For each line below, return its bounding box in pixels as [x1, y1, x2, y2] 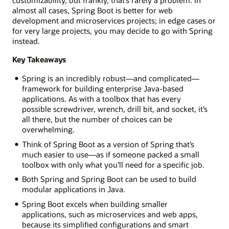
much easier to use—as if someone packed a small [21, 149, 199, 159]
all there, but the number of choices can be [21, 113, 172, 124]
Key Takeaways [12, 54, 66, 65]
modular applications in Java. [21, 184, 125, 195]
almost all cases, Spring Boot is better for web [12, 5, 173, 16]
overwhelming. [21, 124, 75, 134]
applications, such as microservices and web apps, [21, 209, 198, 220]
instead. [12, 36, 40, 47]
